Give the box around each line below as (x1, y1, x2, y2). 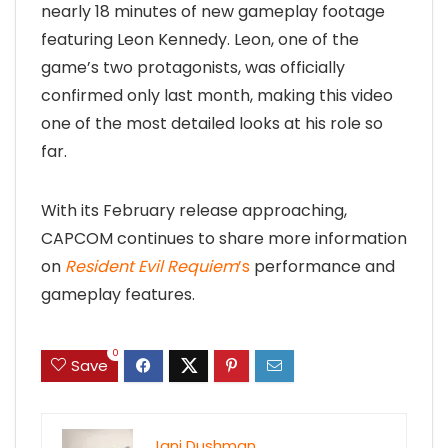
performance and (250, 254, 395, 278)
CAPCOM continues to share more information (41, 226, 407, 250)
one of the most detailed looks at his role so (41, 111, 383, 135)
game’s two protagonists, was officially (41, 55, 345, 79)
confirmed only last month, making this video (41, 83, 393, 107)
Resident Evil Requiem (65, 254, 238, 278)
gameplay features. (41, 282, 195, 306)
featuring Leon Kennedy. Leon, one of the (41, 27, 359, 51)
